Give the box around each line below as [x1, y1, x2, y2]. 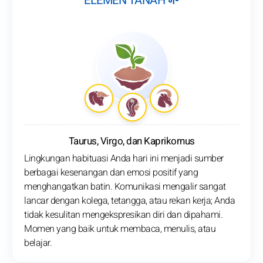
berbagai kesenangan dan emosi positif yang [24, 166, 198, 180]
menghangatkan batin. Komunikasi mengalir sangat [24, 180, 226, 194]
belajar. [24, 236, 52, 251]
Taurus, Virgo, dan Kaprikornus [68, 134, 195, 149]
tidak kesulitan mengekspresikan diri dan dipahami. [24, 208, 222, 222]
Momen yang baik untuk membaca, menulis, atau [24, 222, 215, 237]
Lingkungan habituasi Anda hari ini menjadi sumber [24, 151, 224, 166]
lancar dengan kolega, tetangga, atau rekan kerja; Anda [24, 194, 235, 208]
